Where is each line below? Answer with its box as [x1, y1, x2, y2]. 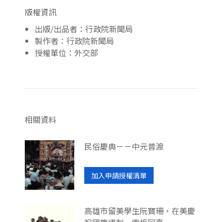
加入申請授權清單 [91, 170, 147, 180]
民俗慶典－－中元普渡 [84, 140, 164, 152]
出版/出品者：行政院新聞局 [35, 22, 133, 35]
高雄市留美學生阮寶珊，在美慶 [84, 204, 195, 217]
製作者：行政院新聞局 [35, 34, 114, 47]
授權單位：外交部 [35, 46, 98, 58]
